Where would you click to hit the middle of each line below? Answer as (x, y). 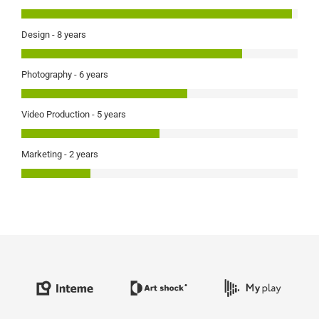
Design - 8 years (54, 35)
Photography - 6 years (65, 74)
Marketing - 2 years (60, 154)
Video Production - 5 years (74, 114)
